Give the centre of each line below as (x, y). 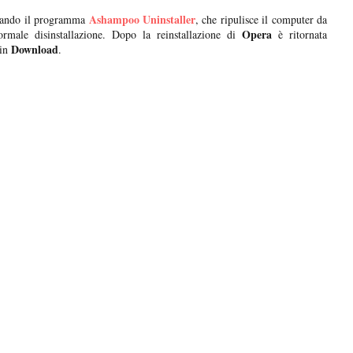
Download (33, 50)
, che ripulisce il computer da (262, 20)
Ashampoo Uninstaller (142, 20)
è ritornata (300, 35)
